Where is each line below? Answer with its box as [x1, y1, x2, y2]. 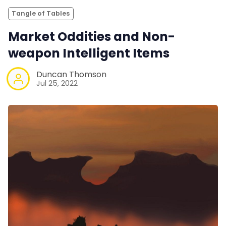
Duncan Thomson [36, 69, 106, 81]
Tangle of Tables [12, 9, 70, 18]
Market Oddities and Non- [8, 27, 175, 45]
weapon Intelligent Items [8, 44, 169, 62]
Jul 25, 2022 [36, 78, 78, 89]
